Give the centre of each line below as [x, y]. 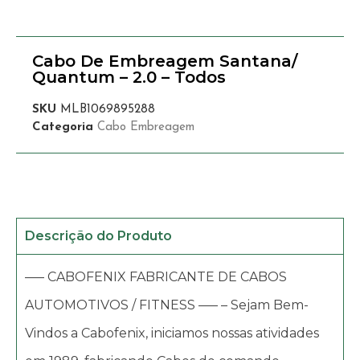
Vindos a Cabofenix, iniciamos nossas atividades [172, 333]
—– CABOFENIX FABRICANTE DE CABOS [156, 276]
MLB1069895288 [108, 109]
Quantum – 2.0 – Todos [129, 77]
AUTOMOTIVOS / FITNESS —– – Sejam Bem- [167, 305]
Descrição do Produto [98, 235]
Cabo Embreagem [146, 127]
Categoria [63, 127]
